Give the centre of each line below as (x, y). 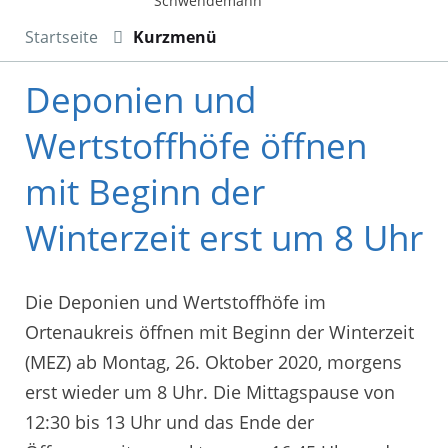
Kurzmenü (175, 36)
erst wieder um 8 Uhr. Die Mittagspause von (210, 392)
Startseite (61, 36)
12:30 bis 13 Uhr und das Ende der (169, 422)
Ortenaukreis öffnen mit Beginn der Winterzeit (219, 332)
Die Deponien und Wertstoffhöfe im (175, 302)
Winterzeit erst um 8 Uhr (224, 237)
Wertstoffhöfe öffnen (196, 145)
